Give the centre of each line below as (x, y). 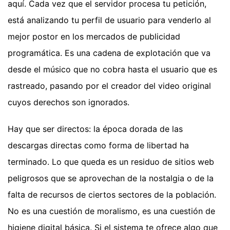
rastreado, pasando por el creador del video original (109, 85)
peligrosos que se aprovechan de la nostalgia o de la (111, 178)
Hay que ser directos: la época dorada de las (95, 129)
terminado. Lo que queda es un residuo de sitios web (111, 161)
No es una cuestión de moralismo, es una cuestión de (111, 211)
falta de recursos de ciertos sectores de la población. (112, 194)
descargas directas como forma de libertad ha (98, 145)
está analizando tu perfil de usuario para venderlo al (109, 20)
